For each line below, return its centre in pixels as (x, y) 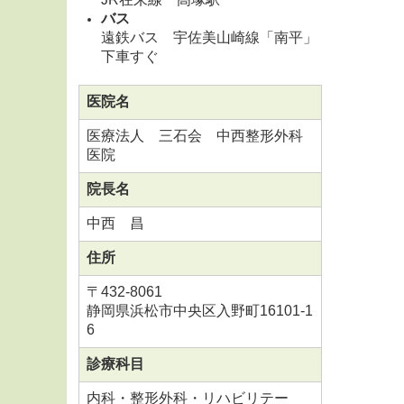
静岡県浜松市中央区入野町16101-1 (200, 311)
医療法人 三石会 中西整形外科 (195, 136)
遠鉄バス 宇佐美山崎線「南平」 (209, 38)
